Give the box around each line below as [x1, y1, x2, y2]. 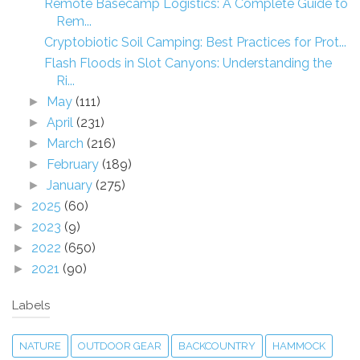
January [47, 177, 96, 193]
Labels [12, 297, 50, 313]
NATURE [19, 339, 61, 352]
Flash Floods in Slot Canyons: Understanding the [43, 55, 332, 71]
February [47, 156, 103, 172]
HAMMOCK [272, 339, 325, 352]
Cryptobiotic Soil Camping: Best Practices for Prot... [43, 34, 346, 50]
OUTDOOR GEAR [78, 339, 162, 352]
